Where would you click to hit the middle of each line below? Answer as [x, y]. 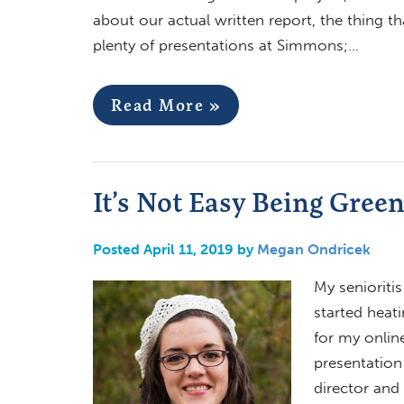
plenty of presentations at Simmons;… [225, 45]
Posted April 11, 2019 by [174, 249]
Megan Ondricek [313, 249]
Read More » [165, 105]
